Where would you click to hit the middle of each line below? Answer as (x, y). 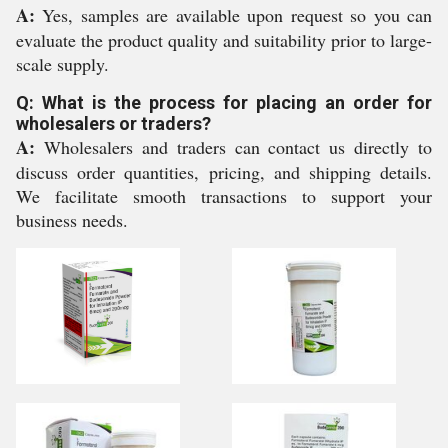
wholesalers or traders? (113, 123)
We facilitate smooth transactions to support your (224, 196)
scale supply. (62, 64)
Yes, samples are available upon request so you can (233, 15)
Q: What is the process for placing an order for (224, 102)
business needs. (72, 220)
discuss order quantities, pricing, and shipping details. (224, 172)
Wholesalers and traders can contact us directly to (233, 147)
